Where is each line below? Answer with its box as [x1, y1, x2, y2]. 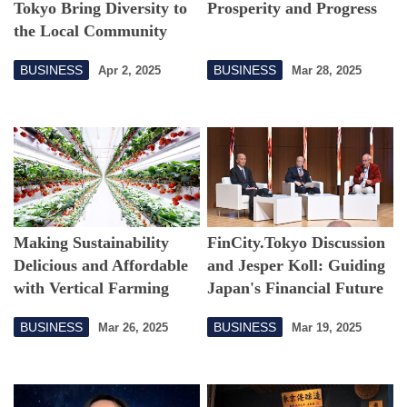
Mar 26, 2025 [98, 320, 168, 334]
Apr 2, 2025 [98, 63, 161, 77]
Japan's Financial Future [207, 279, 384, 298]
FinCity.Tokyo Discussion [207, 233, 386, 253]
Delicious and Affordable [14, 256, 188, 275]
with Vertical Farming [14, 279, 169, 298]
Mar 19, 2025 [292, 320, 362, 334]
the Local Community [14, 22, 167, 41]
